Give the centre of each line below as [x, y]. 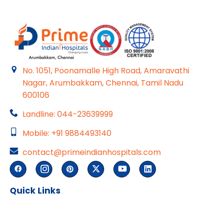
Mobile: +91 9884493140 [67, 133]
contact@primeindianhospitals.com [92, 152]
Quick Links [35, 190]
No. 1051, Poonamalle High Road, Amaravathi [106, 70]
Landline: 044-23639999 [68, 114]
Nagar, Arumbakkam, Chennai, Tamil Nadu [103, 83]
